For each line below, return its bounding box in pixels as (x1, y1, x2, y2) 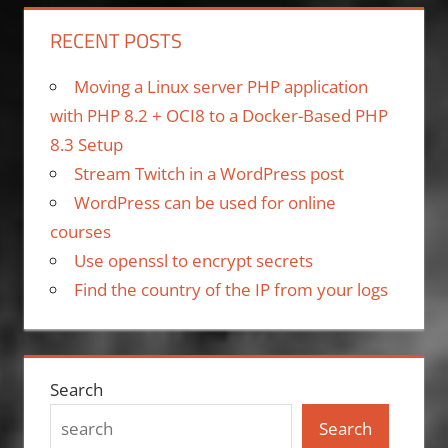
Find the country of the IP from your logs (73, 277, 388, 301)
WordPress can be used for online (73, 190, 336, 214)
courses (49, 219, 111, 243)
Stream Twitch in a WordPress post (73, 161, 344, 185)
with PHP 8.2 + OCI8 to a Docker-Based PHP (49, 103, 388, 127)
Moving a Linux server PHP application (73, 74, 368, 98)
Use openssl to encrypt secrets (73, 248, 313, 272)
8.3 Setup (49, 132, 123, 156)
